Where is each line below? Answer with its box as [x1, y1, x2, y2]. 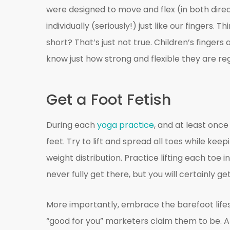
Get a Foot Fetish [46, 89, 171, 110]
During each [46, 119, 97, 131]
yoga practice [97, 119, 154, 131]
